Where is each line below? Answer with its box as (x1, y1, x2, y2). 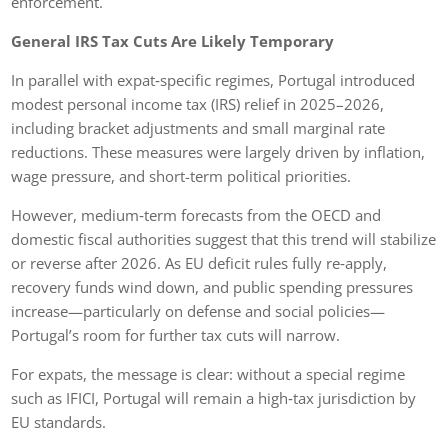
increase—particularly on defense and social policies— (11, 300, 386, 321)
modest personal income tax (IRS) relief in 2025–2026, (11, 93, 385, 114)
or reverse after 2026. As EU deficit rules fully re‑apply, (11, 252, 388, 273)
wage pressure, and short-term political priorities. (11, 165, 352, 186)
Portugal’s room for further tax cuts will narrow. (11, 324, 341, 345)
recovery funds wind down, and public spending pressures (11, 276, 414, 297)
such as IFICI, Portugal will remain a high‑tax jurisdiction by (11, 387, 417, 408)
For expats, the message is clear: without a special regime (11, 363, 406, 384)
